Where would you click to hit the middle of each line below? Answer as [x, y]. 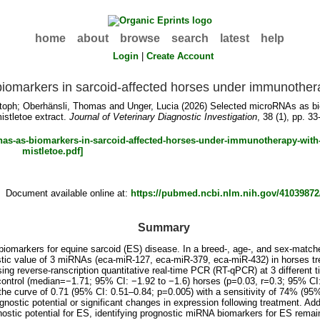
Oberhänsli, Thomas [65, 106]
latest [235, 38]
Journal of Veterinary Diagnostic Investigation [163, 117]
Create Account [180, 56]
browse [140, 38]
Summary [164, 227]
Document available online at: [68, 194]
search [190, 38]
